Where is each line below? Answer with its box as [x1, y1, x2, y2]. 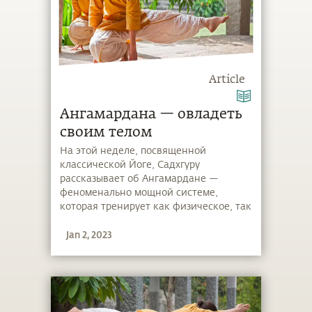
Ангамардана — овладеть [60, 107, 242, 121]
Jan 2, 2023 [66, 228, 113, 240]
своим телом [60, 125, 153, 139]
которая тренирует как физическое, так [60, 201, 252, 212]
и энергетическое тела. [60, 215, 173, 226]
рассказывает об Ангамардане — [60, 173, 219, 185]
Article [209, 74, 245, 86]
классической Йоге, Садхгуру [60, 159, 201, 171]
